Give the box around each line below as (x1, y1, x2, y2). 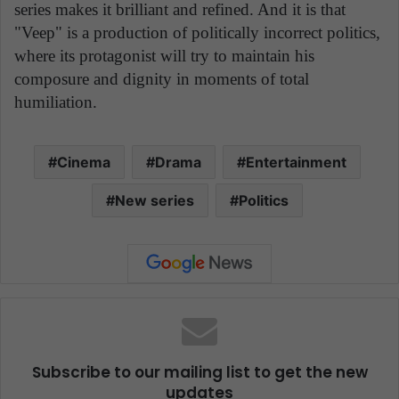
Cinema (57, 152, 110, 171)
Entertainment (246, 152, 346, 171)
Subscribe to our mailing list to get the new (31, 361, 368, 383)
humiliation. (14, 92, 97, 111)
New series (115, 191, 194, 209)
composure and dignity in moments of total (14, 69, 309, 88)
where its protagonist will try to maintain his (14, 45, 314, 65)
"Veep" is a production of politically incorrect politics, (14, 22, 380, 42)
